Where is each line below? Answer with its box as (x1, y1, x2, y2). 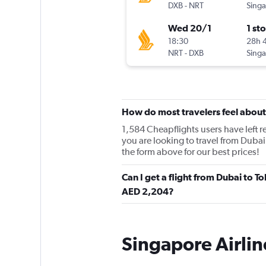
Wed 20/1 (167, 23, 211, 34)
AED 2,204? (121, 186, 174, 197)
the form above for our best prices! (121, 146, 259, 158)
